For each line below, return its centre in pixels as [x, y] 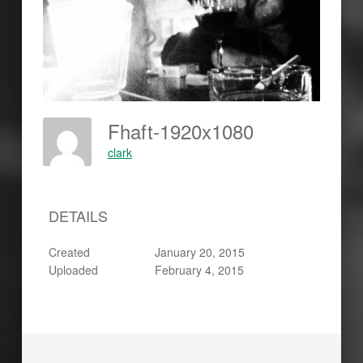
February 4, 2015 [200, 269]
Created [69, 252]
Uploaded [73, 269]
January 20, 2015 [200, 252]
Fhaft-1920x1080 [186, 130]
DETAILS [78, 215]
